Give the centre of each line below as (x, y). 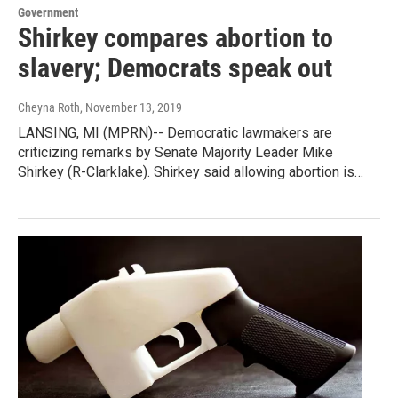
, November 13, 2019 (131, 108)
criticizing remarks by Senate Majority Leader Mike (175, 153)
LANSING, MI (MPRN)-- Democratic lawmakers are (175, 133)
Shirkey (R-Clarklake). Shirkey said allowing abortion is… (191, 172)
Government (48, 13)
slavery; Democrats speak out (175, 68)
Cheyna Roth (49, 108)
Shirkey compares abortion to (175, 38)
